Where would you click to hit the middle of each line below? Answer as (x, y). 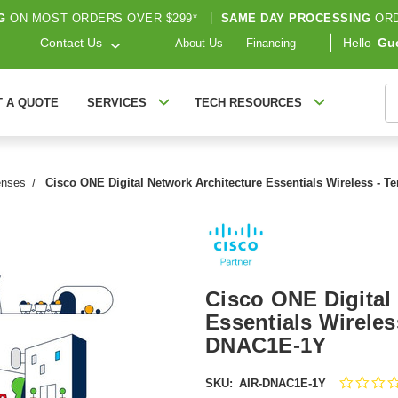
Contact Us (72, 43)
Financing (271, 44)
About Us (199, 44)
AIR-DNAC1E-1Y (282, 383)
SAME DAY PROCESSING (296, 18)
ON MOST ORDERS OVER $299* (103, 18)
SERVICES (116, 103)
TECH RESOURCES (248, 103)
